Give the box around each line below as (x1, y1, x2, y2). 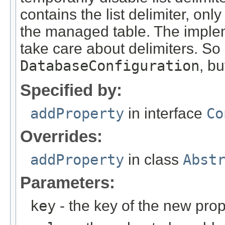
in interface (124, 104, 206, 122)
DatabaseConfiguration (20, 57, 199, 75)
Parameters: (20, 173, 115, 192)
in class (124, 151, 183, 168)
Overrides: (20, 127, 102, 146)
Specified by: (20, 80, 122, 99)
